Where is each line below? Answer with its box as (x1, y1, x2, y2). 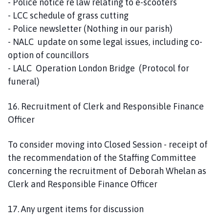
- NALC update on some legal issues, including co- (8, 36, 202, 47)
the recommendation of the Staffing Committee (8, 152, 196, 163)
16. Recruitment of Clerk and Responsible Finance (8, 101, 204, 111)
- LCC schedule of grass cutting (8, 10, 131, 21)
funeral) (8, 76, 42, 87)
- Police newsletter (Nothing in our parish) (8, 23, 175, 34)
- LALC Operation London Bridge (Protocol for (8, 63, 189, 73)
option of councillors (8, 49, 89, 60)
